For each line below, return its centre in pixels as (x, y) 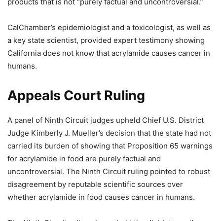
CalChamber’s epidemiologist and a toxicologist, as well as (109, 27)
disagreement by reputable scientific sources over (95, 184)
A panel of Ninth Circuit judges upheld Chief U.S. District (106, 120)
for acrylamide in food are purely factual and (84, 159)
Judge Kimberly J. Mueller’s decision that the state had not (109, 133)
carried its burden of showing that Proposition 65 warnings (110, 146)
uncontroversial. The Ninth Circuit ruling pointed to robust (109, 171)
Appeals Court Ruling (76, 95)
